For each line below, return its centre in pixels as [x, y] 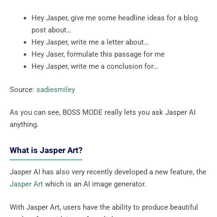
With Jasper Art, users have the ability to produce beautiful [104, 207]
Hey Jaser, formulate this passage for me [98, 54]
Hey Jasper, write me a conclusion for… [96, 67]
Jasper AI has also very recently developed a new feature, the [108, 172]
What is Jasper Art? [46, 150]
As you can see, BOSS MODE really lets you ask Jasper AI [103, 113]
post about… [53, 30]
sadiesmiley [56, 89]
